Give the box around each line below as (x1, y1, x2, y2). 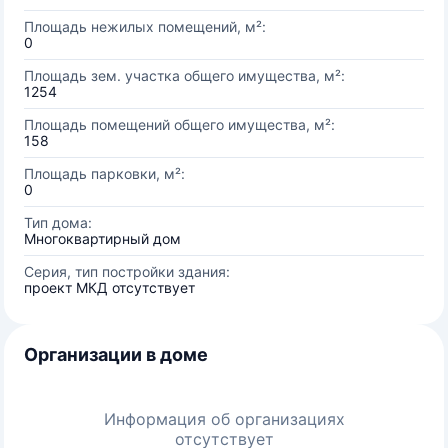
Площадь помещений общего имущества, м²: (24, 116, 335, 133)
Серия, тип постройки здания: (24, 263, 230, 280)
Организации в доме (24, 344, 208, 365)
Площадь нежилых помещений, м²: (24, 18, 266, 35)
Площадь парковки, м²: (24, 165, 185, 182)
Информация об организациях (103, 409, 345, 429)
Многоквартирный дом (24, 230, 181, 247)
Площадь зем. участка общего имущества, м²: (24, 67, 345, 84)
